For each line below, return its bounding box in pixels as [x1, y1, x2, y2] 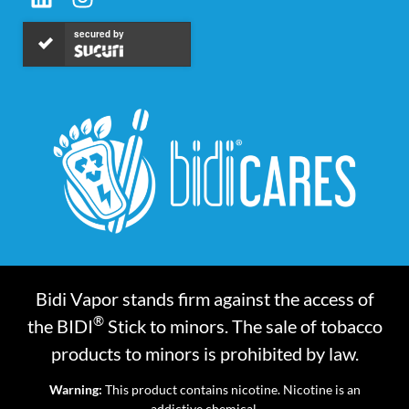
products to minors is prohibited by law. [50, 341, 359, 364]
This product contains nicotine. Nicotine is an [101, 382, 361, 398]
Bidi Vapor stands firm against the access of [35, 287, 374, 309]
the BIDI [26, 314, 93, 337]
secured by [74, 26, 124, 40]
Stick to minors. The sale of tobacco [103, 314, 383, 337]
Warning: [48, 382, 102, 398]
